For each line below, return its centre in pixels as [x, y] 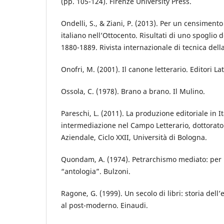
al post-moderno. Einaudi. [104, 205]
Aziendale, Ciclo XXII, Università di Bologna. [134, 137]
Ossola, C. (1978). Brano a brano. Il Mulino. [133, 91]
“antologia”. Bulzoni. [96, 171]
